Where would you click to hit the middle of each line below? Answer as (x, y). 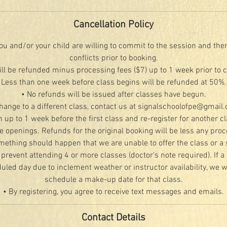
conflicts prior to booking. (113, 58)
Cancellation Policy (113, 25)
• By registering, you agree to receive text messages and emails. (113, 192)
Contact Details (113, 218)
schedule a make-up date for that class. (113, 180)
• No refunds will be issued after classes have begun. (113, 95)
